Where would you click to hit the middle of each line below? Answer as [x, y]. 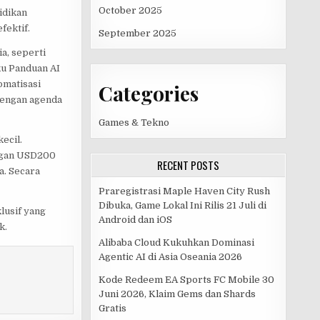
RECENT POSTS [188, 165]
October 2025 [130, 10]
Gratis [112, 309]
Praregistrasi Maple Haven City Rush [184, 191]
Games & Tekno [134, 123]
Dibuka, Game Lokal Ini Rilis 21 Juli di [182, 206]
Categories [149, 94]
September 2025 [137, 33]
